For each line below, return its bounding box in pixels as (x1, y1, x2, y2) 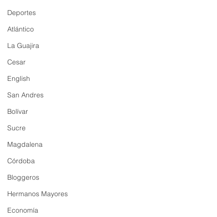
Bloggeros (7, 173, 39, 182)
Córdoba (7, 156, 35, 165)
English (7, 74, 30, 83)
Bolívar (7, 107, 28, 116)
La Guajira (7, 41, 39, 50)
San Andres (7, 91, 44, 99)
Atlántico (7, 25, 34, 33)
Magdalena (7, 140, 43, 149)
